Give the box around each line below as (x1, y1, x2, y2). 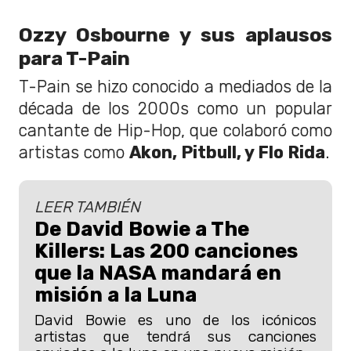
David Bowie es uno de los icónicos (34, 311, 317, 330)
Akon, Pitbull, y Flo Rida (129, 142, 325, 162)
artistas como (19, 142, 129, 162)
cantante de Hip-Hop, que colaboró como (19, 120, 332, 140)
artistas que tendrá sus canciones (34, 327, 317, 346)
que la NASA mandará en (34, 261, 281, 285)
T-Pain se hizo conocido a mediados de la (19, 76, 332, 96)
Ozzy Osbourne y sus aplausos (19, 22, 332, 46)
